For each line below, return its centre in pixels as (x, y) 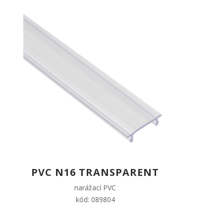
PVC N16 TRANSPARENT (95, 172)
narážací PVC (95, 188)
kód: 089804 (95, 200)
